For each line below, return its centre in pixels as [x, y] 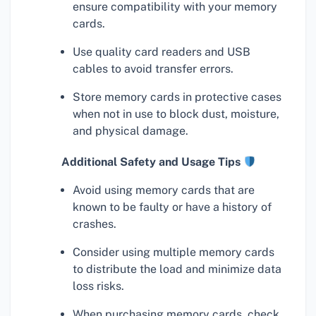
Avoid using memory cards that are [164, 190]
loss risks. [98, 286]
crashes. [95, 224]
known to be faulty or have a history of [172, 207]
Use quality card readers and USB [162, 52]
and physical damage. [130, 131]
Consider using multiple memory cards [174, 253]
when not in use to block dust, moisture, [176, 114]
